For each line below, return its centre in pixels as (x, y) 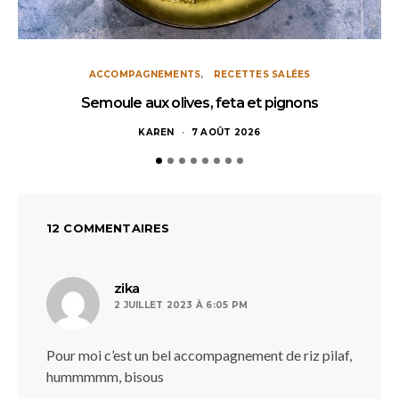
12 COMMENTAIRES (108, 228)
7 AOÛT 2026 (226, 132)
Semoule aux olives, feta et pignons (199, 103)
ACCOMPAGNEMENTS (145, 74)
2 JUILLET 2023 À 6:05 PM (181, 305)
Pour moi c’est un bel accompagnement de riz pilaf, (199, 355)
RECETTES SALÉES (262, 74)
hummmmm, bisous (105, 376)
